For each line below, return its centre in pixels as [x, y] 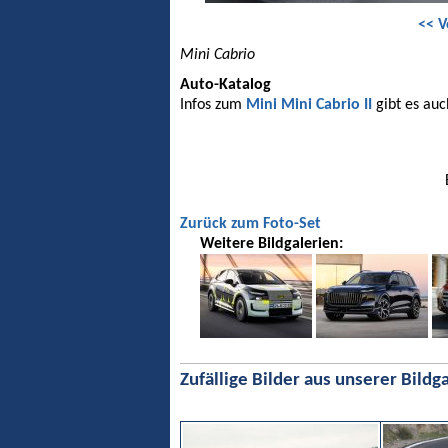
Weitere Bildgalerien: [271, 243]
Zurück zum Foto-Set [250, 223]
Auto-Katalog [225, 84]
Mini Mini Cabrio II [309, 104]
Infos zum [213, 104]
